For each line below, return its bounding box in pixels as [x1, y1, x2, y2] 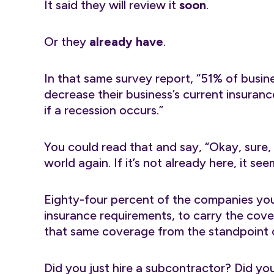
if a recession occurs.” [44, 103, 163, 117]
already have [86, 34, 163, 49]
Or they [44, 34, 86, 49]
